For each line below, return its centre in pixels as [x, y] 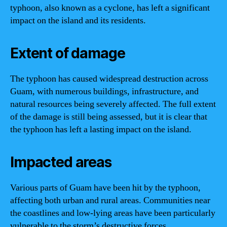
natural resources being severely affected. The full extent [113, 104]
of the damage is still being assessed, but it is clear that [109, 117]
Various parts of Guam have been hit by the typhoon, [105, 187]
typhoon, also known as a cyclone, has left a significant [110, 8]
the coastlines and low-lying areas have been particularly [113, 213]
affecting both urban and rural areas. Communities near [110, 200]
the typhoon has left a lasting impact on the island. [101, 129]
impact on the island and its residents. [78, 20]
